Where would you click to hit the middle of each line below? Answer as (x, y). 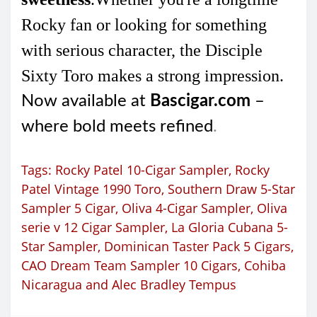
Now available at (86, 102)
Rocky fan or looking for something (144, 25)
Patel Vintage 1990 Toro (91, 189)
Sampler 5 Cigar (68, 208)
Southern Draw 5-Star (231, 189)
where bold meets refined (117, 127)
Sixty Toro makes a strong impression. (152, 76)
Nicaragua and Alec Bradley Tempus (129, 285)
